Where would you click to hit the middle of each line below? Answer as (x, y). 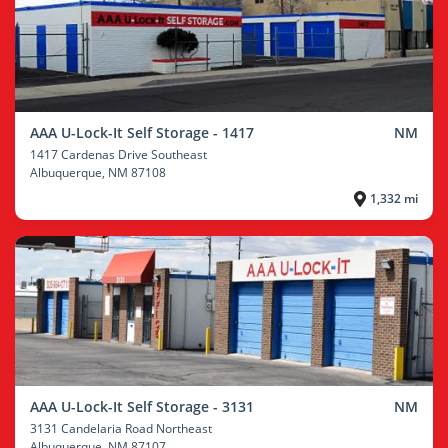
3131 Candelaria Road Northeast (121, 428)
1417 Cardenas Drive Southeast (118, 154)
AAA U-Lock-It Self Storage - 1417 (142, 132)
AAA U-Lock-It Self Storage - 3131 (142, 406)
